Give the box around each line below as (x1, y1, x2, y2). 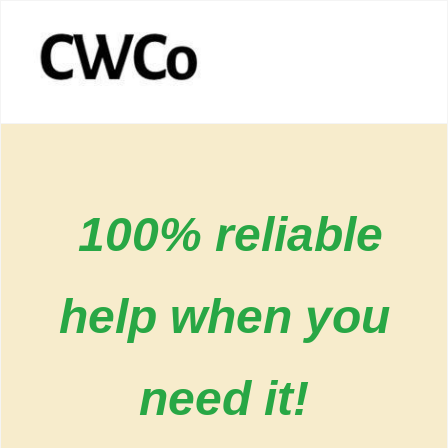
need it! (139, 371, 309, 425)
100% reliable (78, 207, 383, 261)
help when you (58, 289, 390, 343)
